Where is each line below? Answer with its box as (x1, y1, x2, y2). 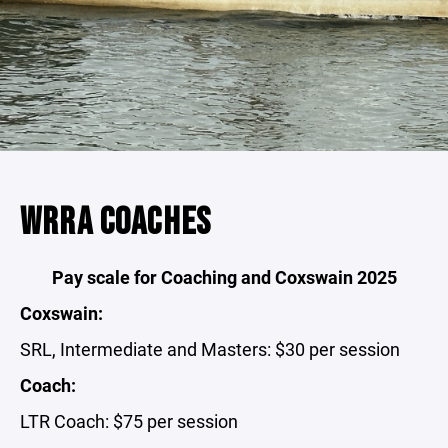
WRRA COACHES (20, 200, 212, 245)
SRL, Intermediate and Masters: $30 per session (20, 337, 400, 361)
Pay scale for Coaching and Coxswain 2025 (51, 265, 397, 289)
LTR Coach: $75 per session (20, 409, 238, 433)
